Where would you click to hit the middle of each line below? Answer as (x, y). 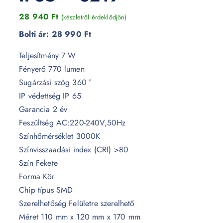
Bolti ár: (35, 34)
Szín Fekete (38, 163)
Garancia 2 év (43, 109)
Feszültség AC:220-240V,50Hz (72, 123)
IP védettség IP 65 (50, 96)
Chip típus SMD (46, 190)
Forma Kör (37, 176)
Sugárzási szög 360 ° (55, 82)
